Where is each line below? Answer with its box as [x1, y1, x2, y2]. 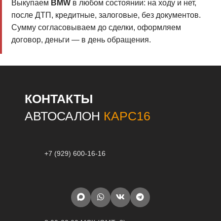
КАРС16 [104, 109, 150, 123]
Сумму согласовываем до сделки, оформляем [11, 23, 181, 32]
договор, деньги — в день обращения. [11, 36, 151, 44]
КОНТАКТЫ [25, 92, 93, 106]
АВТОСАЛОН [25, 109, 104, 123]
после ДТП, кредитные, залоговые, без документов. [11, 11, 201, 20]
